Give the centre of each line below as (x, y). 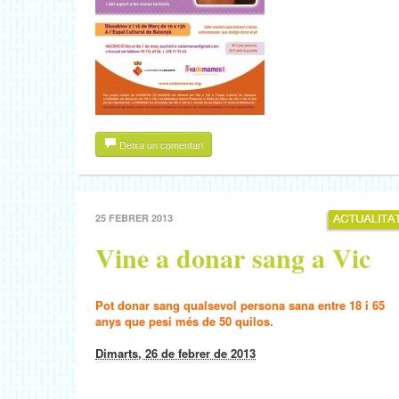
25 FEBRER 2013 (134, 218)
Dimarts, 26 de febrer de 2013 (175, 353)
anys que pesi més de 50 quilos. (184, 321)
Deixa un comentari (160, 144)
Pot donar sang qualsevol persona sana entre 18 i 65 (240, 305)
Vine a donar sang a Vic (233, 257)
